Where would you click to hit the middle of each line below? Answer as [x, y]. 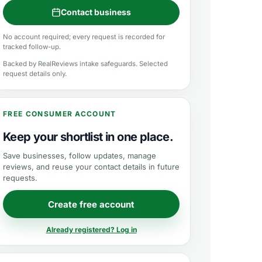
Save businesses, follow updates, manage [80, 156]
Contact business [96, 12]
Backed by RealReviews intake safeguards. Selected [85, 64]
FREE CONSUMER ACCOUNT [60, 114]
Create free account [91, 204]
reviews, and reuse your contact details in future [91, 167]
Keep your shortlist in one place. [88, 137]
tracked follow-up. [32, 47]
